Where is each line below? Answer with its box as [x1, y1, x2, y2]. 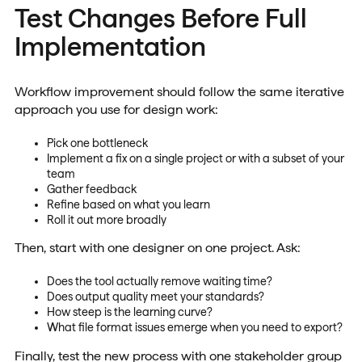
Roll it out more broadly [46, 213, 166, 227]
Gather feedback [46, 183, 137, 196]
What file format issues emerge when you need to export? [46, 321, 343, 335]
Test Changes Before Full [14, 2, 307, 34]
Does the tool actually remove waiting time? [46, 275, 272, 288]
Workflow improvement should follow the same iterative [14, 83, 344, 99]
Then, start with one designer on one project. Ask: [14, 240, 301, 256]
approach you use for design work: [14, 101, 218, 117]
